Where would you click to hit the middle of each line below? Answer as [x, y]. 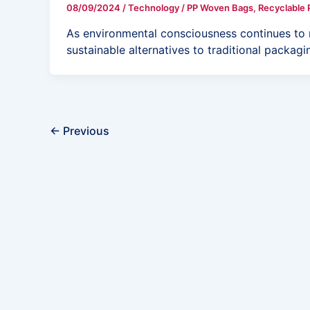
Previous [85, 130]
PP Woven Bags [220, 8]
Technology [154, 8]
